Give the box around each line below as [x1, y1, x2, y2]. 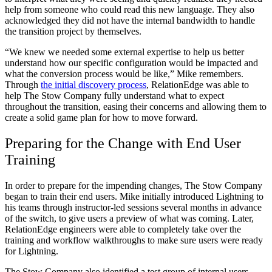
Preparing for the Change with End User [5, 135, 241, 152]
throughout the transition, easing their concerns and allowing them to [5, 101, 267, 112]
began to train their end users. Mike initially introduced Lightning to [5, 191, 263, 202]
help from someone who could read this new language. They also [5, 4, 254, 15]
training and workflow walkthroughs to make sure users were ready [5, 234, 263, 245]
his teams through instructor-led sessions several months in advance [5, 202, 262, 212]
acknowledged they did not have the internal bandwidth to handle [5, 15, 255, 26]
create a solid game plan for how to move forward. [5, 112, 198, 123]
